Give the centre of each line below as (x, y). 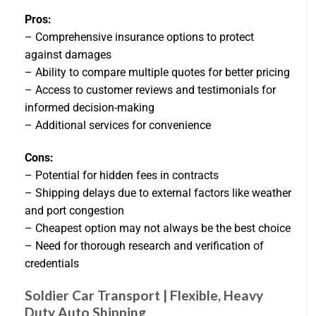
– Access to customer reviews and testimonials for (150, 90)
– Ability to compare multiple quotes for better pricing (157, 73)
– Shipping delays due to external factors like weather (158, 193)
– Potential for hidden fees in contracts (122, 176)
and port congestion (74, 211)
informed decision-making (90, 108)
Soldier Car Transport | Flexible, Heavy (144, 295)
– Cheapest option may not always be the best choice (158, 229)
